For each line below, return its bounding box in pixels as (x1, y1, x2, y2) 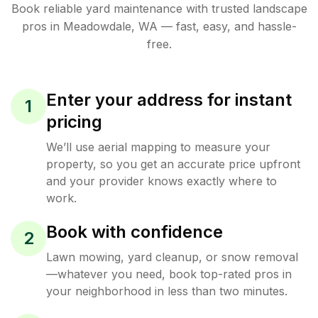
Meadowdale (62, 18, 131, 33)
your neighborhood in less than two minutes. (46, 283, 287, 298)
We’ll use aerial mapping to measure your (46, 139, 270, 154)
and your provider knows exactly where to (46, 173, 277, 188)
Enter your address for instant (46, 89, 292, 110)
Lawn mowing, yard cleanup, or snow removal (46, 249, 298, 264)
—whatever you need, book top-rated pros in (46, 266, 292, 281)
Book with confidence (46, 221, 223, 242)
